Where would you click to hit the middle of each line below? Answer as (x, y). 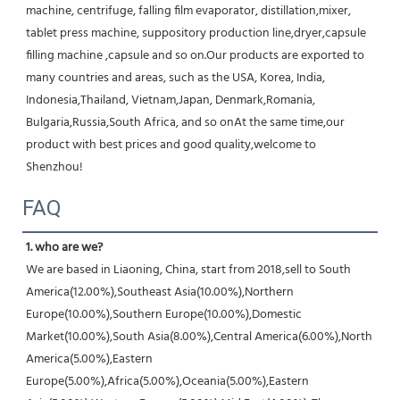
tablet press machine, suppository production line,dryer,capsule (196, 33)
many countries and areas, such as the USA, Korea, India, (175, 78)
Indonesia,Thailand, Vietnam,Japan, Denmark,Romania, (171, 100)
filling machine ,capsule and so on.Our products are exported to (195, 55)
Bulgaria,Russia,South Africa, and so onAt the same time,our (185, 122)
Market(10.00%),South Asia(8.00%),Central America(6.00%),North (199, 337)
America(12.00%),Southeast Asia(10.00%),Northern (160, 292)
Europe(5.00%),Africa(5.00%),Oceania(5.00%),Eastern (167, 381)
